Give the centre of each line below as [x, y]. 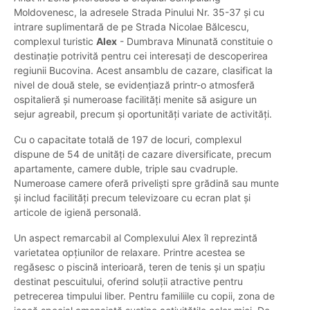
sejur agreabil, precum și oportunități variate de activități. [143, 114]
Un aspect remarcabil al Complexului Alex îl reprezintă [136, 238]
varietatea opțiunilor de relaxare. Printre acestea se [129, 253]
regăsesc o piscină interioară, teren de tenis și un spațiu [139, 267]
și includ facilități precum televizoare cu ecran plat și [132, 198]
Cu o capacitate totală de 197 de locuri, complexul [128, 140]
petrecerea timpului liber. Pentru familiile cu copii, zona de [144, 296]
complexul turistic [55, 42]
